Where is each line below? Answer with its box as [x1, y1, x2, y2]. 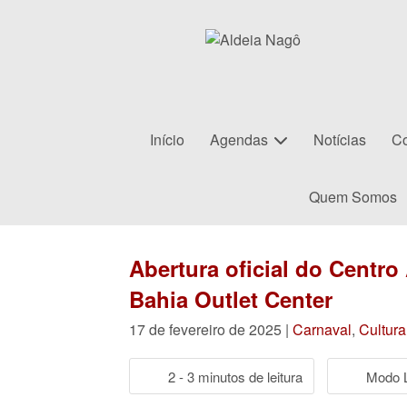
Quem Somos [308, 186, 397, 207]
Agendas [210, 129, 268, 150]
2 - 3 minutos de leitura [168, 366, 303, 386]
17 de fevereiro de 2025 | [129, 319, 293, 340]
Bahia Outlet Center [129, 283, 333, 314]
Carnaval [293, 319, 352, 340]
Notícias [313, 129, 366, 150]
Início [150, 129, 184, 150]
